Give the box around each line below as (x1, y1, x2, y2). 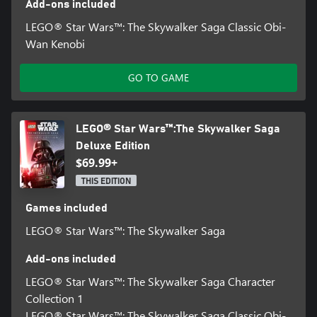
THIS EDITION (81, 177, 131, 186)
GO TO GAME (128, 71, 189, 85)
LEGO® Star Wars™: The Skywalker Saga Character (25, 274, 275, 289)
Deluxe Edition (75, 140, 150, 152)
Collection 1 (25, 291, 83, 306)
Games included (25, 202, 108, 214)
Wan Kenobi (25, 36, 85, 52)
